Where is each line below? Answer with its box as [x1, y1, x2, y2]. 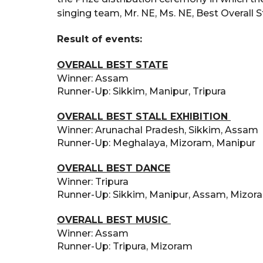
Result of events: [57, 33, 142, 45]
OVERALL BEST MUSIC [57, 214, 171, 226]
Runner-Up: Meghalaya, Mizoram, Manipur [57, 137, 258, 149]
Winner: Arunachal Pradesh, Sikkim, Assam [57, 124, 261, 136]
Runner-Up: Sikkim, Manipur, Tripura [57, 86, 228, 97]
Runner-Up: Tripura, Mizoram [57, 241, 193, 252]
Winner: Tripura [57, 176, 131, 188]
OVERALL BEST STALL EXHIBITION [57, 111, 231, 123]
